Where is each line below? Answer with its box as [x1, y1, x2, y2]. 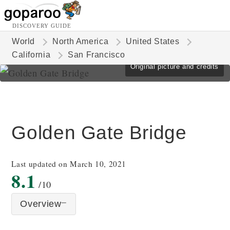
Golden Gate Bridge [11, 122, 187, 143]
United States [126, 37, 180, 46]
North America [52, 37, 109, 46]
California [11, 50, 51, 59]
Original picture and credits [130, 63, 219, 70]
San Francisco [68, 50, 125, 59]
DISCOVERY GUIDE [12, 23, 71, 29]
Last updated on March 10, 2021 [11, 159, 127, 169]
